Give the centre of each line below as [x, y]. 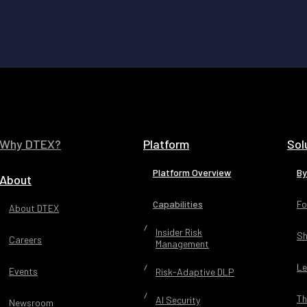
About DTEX [34, 208]
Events [23, 271]
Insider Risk [179, 232]
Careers [25, 240]
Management [182, 244]
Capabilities [178, 204]
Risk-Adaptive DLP [195, 272]
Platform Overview [192, 172]
